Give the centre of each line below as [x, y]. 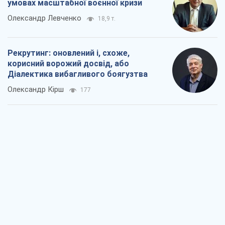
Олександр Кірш [36, 90]
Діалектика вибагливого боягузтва [78, 74]
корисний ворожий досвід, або [68, 64]
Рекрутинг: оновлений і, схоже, [69, 53]
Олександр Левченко [44, 18]
